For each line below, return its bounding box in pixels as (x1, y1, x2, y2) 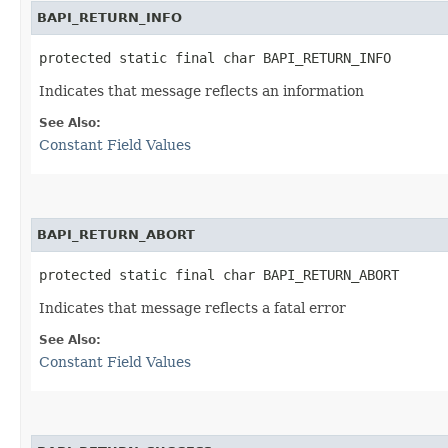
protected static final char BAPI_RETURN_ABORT (39, 266, 399, 283)
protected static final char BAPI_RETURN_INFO (39, 49, 391, 66)
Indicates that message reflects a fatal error (39, 299, 346, 316)
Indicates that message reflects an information (39, 82, 364, 99)
